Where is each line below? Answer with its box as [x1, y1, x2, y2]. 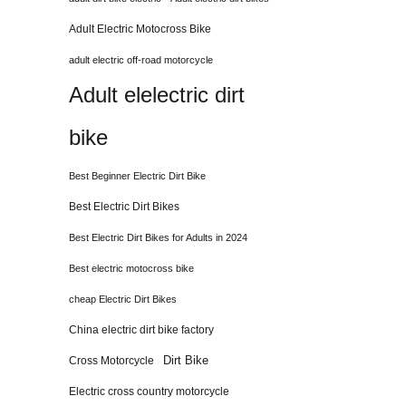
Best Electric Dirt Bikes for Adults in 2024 [69, 231, 247, 243]
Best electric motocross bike [69, 262, 194, 274]
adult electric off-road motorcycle [69, 53, 213, 65]
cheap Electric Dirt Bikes [69, 293, 177, 304]
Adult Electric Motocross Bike [69, 22, 211, 35]
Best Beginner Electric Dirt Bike [69, 169, 206, 181]
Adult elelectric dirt [69, 82, 245, 107]
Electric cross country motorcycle [69, 384, 229, 398]
